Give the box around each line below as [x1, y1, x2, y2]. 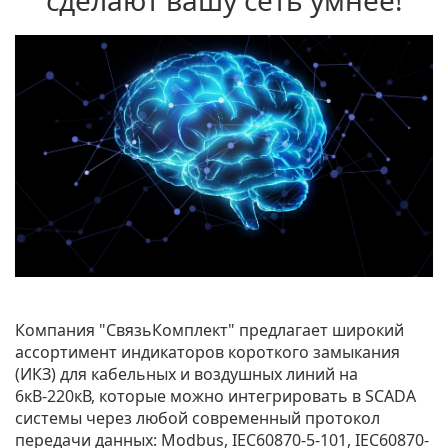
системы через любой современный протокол [15, 407, 380, 430]
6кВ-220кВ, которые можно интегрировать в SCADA [15, 385, 416, 408]
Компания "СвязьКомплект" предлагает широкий [15, 319, 404, 342]
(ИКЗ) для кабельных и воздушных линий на [15, 363, 358, 386]
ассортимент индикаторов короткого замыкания [15, 341, 400, 364]
